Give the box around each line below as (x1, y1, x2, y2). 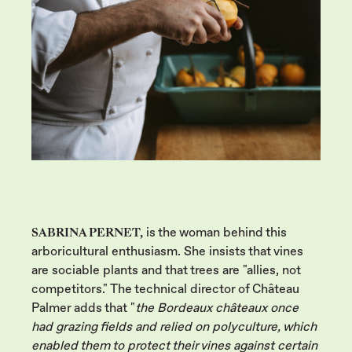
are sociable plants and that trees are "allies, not (31, 262, 301, 277)
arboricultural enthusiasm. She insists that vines (31, 244, 303, 258)
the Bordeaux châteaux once (135, 300, 299, 315)
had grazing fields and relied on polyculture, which (31, 319, 317, 334)
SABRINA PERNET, (31, 225, 143, 240)
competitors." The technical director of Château (31, 281, 299, 296)
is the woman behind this (143, 225, 287, 240)
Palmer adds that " (31, 300, 135, 315)
